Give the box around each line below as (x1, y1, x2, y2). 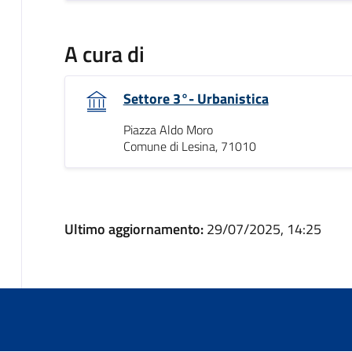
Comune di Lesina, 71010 (123, 136, 256, 156)
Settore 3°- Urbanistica (123, 87, 269, 109)
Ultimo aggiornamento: (64, 218, 207, 240)
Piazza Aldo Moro (123, 119, 213, 139)
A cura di (64, 36, 145, 71)
